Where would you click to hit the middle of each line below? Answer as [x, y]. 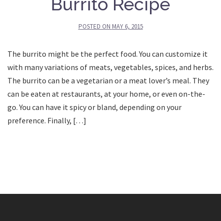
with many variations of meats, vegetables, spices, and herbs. [110, 67]
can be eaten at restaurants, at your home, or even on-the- [106, 93]
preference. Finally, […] [47, 120]
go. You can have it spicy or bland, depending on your [94, 107]
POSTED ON [95, 26]
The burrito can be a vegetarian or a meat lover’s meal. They [108, 80]
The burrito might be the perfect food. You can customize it [108, 54]
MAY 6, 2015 [127, 26]
